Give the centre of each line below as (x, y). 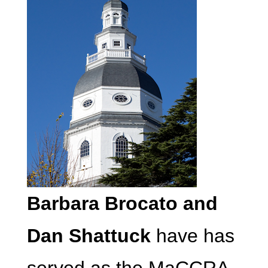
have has (192, 236)
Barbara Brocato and (122, 204)
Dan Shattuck (89, 236)
